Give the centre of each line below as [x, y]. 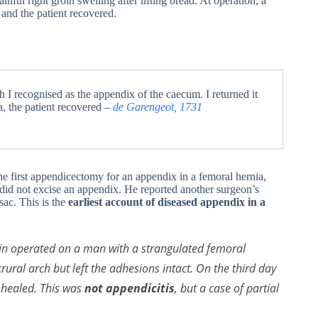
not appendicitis [130, 289]
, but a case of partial [227, 289]
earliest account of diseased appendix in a [167, 202]
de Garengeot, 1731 [158, 107]
